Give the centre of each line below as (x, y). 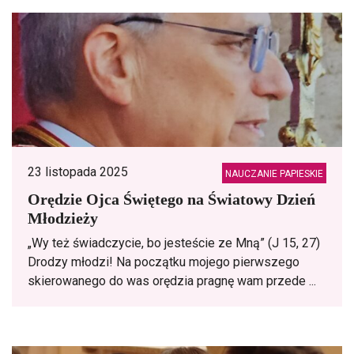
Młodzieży (63, 218)
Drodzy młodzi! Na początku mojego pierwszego (164, 262)
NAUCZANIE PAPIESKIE (274, 174)
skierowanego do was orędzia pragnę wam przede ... (172, 281)
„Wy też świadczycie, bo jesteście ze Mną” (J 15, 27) (174, 243)
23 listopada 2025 (78, 172)
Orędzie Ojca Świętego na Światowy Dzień (171, 199)
